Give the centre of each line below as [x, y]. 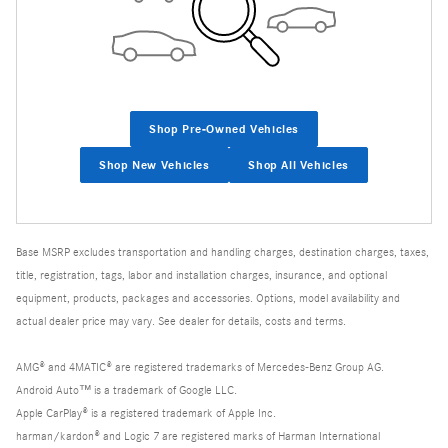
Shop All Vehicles [298, 164]
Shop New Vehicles [154, 164]
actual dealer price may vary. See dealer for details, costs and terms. [181, 321]
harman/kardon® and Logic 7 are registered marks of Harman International [198, 436]
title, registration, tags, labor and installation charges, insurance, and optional [201, 275]
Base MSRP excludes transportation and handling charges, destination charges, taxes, [222, 252]
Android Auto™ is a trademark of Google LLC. [126, 390]
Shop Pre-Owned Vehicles [224, 128]
